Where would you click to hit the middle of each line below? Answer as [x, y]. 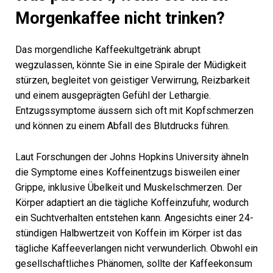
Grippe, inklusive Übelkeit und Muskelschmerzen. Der [129, 187]
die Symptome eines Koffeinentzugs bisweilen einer [128, 172]
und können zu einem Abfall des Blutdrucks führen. [122, 126]
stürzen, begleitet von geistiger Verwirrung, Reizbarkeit [133, 80]
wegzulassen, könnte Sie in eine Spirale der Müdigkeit [131, 65]
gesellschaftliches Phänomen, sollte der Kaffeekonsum [134, 264]
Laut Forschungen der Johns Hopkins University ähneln [132, 157]
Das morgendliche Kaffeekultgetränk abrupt [108, 50]
